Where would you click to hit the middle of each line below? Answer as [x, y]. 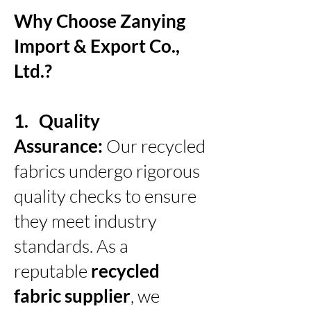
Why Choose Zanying [100, 20]
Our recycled [156, 145]
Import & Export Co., [97, 45]
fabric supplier [72, 295]
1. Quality [57, 120]
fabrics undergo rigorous [107, 170]
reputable [52, 270]
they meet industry [85, 220]
